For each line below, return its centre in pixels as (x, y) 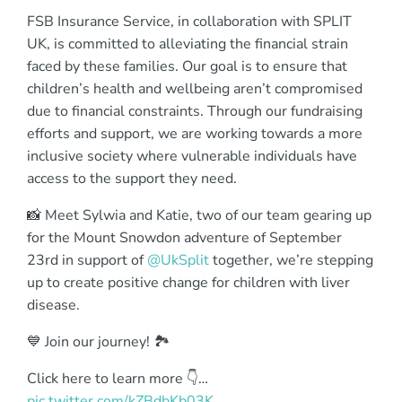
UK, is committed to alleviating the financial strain (188, 44)
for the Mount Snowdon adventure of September (184, 238)
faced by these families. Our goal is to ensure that (187, 67)
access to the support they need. (132, 179)
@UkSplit (178, 261)
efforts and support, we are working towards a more (195, 134)
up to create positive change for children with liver (188, 283)
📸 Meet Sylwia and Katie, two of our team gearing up (199, 216)
